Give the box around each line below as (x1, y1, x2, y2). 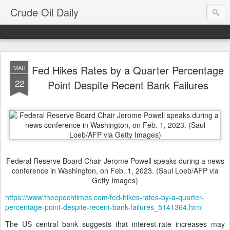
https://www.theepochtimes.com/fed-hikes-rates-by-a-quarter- (5, 192, 204, 202)
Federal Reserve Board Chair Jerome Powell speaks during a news (6, 156, 224, 166)
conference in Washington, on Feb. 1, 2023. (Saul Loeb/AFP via (11, 165, 219, 176)
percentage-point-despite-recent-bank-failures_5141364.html (5, 202, 203, 212)
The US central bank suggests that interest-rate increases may (5, 219, 225, 229)
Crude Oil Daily (10, 5, 79, 20)
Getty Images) (92, 175, 138, 185)
